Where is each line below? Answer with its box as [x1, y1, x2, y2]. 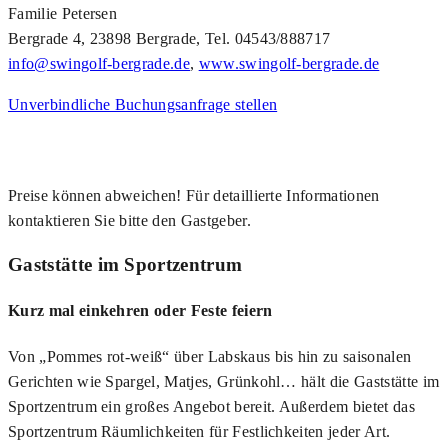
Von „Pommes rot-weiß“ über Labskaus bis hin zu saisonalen [8, 348, 412, 366]
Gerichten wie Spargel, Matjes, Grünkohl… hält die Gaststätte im [8, 373, 440, 391]
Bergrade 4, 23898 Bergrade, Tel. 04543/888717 [8, 29, 331, 47]
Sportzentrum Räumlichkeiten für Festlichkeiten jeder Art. [8, 423, 391, 441]
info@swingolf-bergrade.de [8, 54, 191, 72]
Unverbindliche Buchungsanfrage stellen [8, 95, 278, 113]
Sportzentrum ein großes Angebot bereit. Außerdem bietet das [8, 398, 415, 416]
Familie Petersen [8, 4, 118, 22]
